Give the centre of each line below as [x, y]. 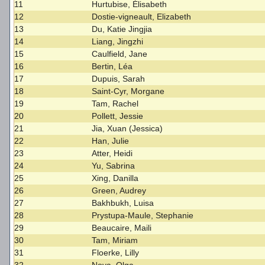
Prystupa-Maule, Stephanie [143, 216]
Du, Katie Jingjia [122, 29]
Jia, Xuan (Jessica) [127, 129]
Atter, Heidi [112, 153]
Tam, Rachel [115, 104]
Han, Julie [111, 141]
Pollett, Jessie [118, 116]
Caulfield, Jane [120, 54]
